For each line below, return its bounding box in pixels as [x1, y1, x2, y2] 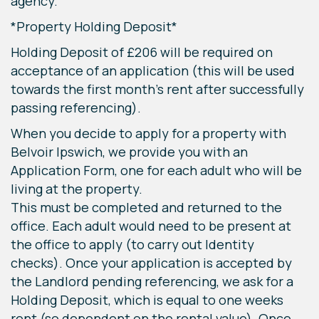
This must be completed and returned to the [11, 199, 282, 216]
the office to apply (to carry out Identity [11, 236, 254, 253]
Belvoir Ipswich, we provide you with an [11, 143, 248, 161]
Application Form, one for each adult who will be [11, 162, 302, 179]
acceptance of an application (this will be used [11, 62, 295, 80]
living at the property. [11, 180, 142, 198]
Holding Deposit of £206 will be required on [11, 43, 273, 61]
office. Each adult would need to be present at [11, 217, 291, 235]
